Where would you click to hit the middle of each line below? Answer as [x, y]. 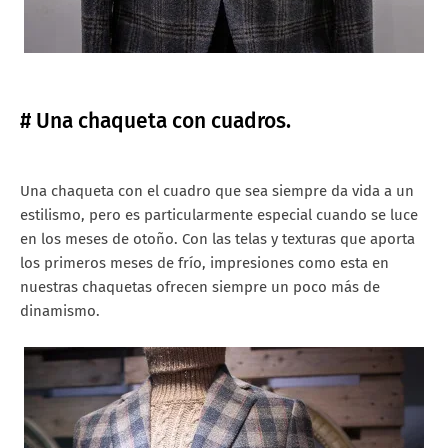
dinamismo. [60, 311]
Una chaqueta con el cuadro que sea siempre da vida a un [217, 191]
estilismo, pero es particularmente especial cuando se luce [219, 215]
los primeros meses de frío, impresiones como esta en [204, 263]
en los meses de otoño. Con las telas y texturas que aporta [217, 239]
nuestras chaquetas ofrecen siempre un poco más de [200, 287]
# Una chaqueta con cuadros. [155, 121]
